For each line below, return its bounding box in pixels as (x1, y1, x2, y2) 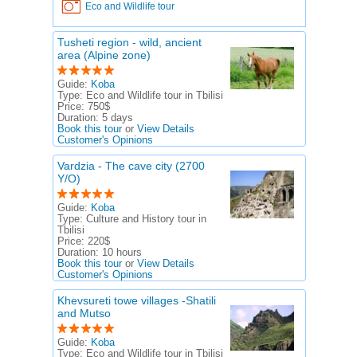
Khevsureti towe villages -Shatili (57, 294, 216, 307)
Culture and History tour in (86, 214, 206, 225)
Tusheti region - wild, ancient (57, 36, 202, 49)
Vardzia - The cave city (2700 (57, 159, 205, 172)
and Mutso (57, 307, 111, 320)
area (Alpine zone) (57, 49, 151, 61)
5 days (102, 112, 133, 124)
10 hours (102, 247, 142, 258)
